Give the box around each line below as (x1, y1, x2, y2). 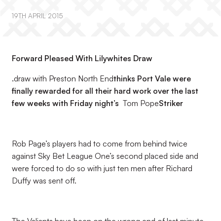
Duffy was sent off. (12, 176, 76, 185)
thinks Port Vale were (113, 74, 191, 83)
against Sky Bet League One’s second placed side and (12, 151, 198, 161)
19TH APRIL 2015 (12, 12, 63, 20)
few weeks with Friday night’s (12, 98, 121, 108)
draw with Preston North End (14, 74, 113, 83)
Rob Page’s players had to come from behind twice (12, 139, 187, 148)
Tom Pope (121, 98, 159, 108)
